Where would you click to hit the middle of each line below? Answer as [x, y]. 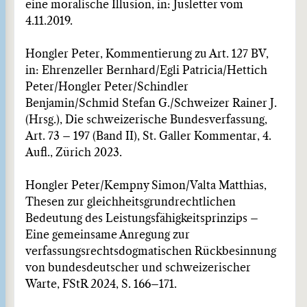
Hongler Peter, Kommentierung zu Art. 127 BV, [147, 54]
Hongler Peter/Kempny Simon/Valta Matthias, [146, 186]
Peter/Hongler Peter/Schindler [107, 87]
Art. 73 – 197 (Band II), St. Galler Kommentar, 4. [148, 136]
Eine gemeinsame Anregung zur [108, 235]
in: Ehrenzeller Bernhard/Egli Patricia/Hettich [146, 71]
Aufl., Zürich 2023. [74, 153]
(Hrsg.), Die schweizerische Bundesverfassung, [146, 120]
